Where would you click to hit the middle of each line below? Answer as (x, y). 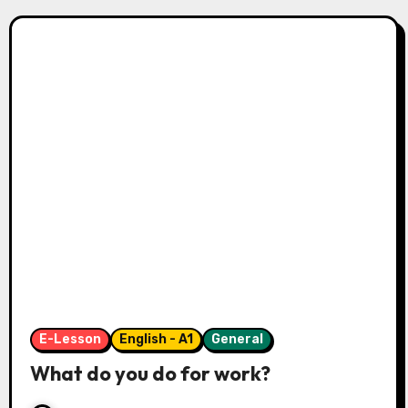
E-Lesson (70, 339)
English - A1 (156, 339)
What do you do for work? (150, 373)
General (237, 339)
